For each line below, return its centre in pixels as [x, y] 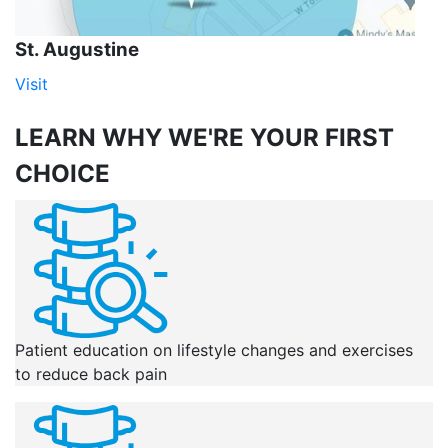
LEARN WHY [88, 137]
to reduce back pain [91, 374]
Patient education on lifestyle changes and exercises [214, 350]
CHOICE [62, 173]
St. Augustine [77, 49]
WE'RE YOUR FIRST [278, 137]
